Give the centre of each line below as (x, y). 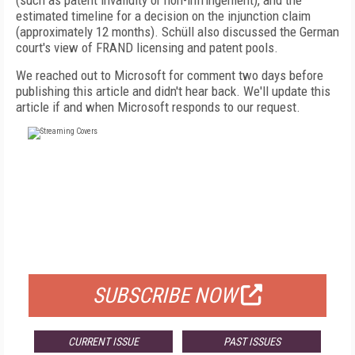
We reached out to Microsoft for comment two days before (170, 75)
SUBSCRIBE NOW (165, 296)
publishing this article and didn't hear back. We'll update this (173, 91)
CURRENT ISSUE (103, 342)
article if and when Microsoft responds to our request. (158, 107)
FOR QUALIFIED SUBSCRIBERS (177, 254)
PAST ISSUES (252, 342)
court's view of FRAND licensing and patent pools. (147, 48)
